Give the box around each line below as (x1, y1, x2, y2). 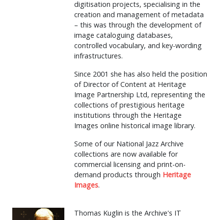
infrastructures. (74, 51, 123, 60)
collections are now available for (74, 149, 178, 159)
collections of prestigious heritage (74, 100, 185, 110)
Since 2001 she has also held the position (74, 69, 207, 79)
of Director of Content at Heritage (74, 80, 186, 89)
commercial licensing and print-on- (74, 160, 186, 169)
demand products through (74, 170, 163, 179)
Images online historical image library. (74, 121, 195, 130)
